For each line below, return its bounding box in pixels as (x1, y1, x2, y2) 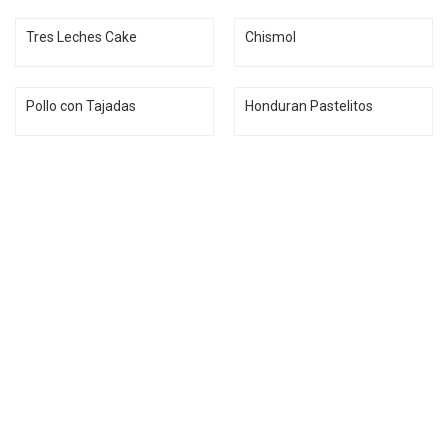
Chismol (245, 29, 296, 45)
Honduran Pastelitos (245, 98, 373, 114)
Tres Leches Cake (26, 29, 137, 45)
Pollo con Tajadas (26, 98, 136, 114)
